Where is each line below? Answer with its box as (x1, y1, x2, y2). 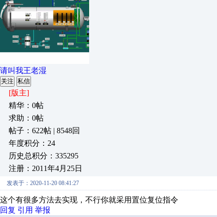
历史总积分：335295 (9, 152, 78, 160)
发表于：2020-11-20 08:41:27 (7, 180, 79, 186)
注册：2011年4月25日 (9, 164, 82, 172)
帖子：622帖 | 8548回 (9, 126, 80, 135)
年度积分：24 (9, 139, 55, 147)
